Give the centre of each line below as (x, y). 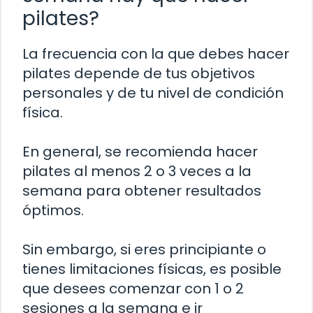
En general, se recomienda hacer (140, 151)
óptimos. (53, 210)
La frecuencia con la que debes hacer (156, 53)
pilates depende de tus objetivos (139, 73)
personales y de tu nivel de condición (153, 93)
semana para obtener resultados (142, 190)
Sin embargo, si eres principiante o (144, 249)
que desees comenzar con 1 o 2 (133, 288)
